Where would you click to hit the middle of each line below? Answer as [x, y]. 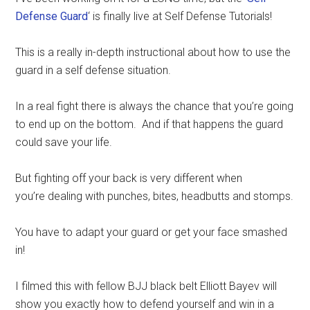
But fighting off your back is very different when [129, 179]
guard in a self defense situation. [93, 71]
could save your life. [64, 143]
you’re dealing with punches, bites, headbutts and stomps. [155, 197]
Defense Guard [52, 17]
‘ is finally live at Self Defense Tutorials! [180, 17]
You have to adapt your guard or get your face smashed [152, 232]
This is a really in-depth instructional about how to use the [153, 53]
